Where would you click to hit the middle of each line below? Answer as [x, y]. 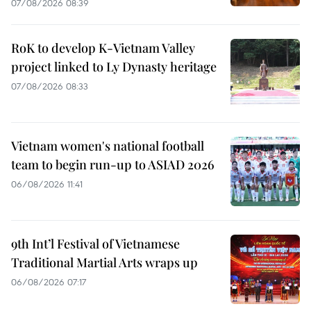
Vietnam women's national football [108, 146]
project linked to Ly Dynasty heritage [114, 67]
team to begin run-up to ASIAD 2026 [113, 165]
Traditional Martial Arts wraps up [104, 263]
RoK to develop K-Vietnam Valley [103, 48]
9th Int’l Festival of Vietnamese [95, 244]
